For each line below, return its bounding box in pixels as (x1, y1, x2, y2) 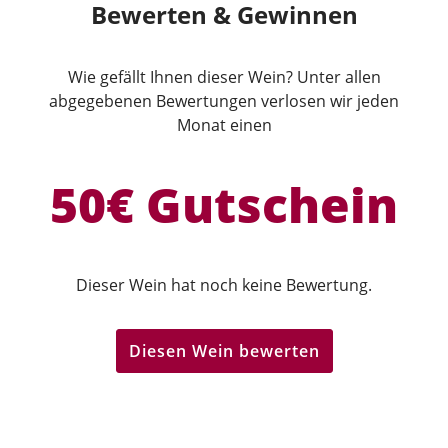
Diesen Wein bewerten (128, 339, 320, 362)
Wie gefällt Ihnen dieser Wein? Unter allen (67, 65, 381, 88)
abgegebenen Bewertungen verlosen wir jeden (49, 89, 399, 112)
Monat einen (176, 113, 272, 136)
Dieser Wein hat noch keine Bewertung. (76, 273, 372, 296)
